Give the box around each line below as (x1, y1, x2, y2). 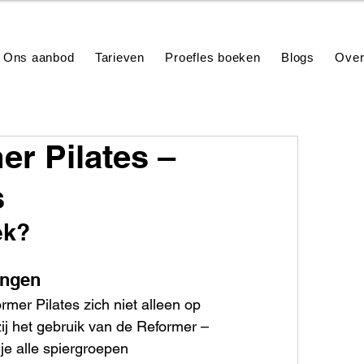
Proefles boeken (165, 50, 261, 64)
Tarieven (94, 50, 145, 64)
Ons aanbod (2, 50, 75, 64)
